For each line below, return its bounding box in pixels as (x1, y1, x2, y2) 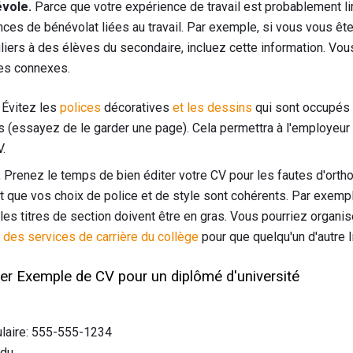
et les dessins (173, 100, 252, 116)
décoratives (101, 100, 173, 116)
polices (60, 100, 101, 116)
